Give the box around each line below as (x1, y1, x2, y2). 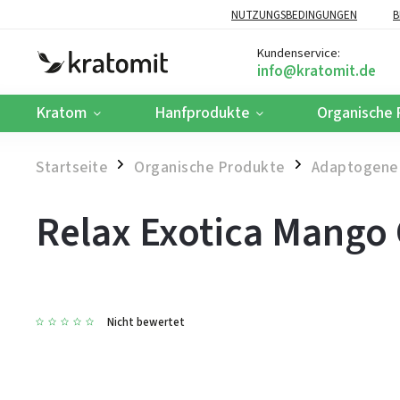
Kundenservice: (256, 43, 340, 62)
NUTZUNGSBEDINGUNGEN (231, 6, 357, 23)
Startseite (36, 156, 107, 179)
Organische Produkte (134, 156, 285, 179)
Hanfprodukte (154, 102, 249, 124)
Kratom (36, 102, 87, 124)
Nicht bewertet (107, 314, 185, 330)
